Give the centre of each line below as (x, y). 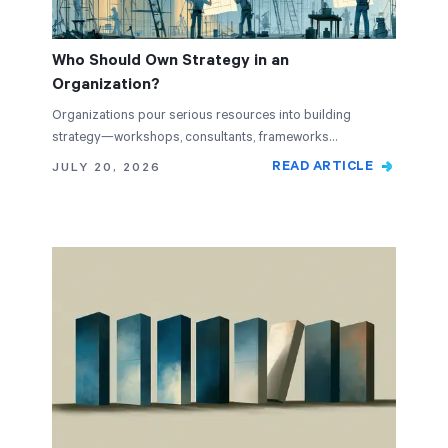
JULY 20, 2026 (106, 167)
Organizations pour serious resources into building (201, 115)
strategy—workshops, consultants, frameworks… (194, 137)
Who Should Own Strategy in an (170, 60)
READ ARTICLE (322, 166)
